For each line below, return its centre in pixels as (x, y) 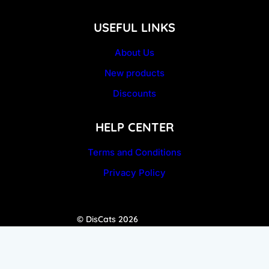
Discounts (134, 93)
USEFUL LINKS (134, 28)
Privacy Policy (134, 172)
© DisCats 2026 (108, 219)
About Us (134, 52)
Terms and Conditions (134, 152)
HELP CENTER (134, 127)
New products (134, 73)
